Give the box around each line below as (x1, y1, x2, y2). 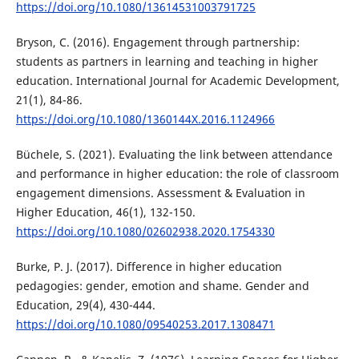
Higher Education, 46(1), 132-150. (15, 204, 196, 220)
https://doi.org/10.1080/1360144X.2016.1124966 (15, 111, 275, 127)
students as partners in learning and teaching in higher (15, 54, 318, 70)
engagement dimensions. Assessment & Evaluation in (15, 185, 305, 201)
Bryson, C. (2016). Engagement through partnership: (15, 34, 300, 50)
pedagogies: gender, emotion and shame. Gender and (15, 278, 309, 294)
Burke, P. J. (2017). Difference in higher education (15, 259, 282, 275)
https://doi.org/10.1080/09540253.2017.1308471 (15, 317, 275, 333)
